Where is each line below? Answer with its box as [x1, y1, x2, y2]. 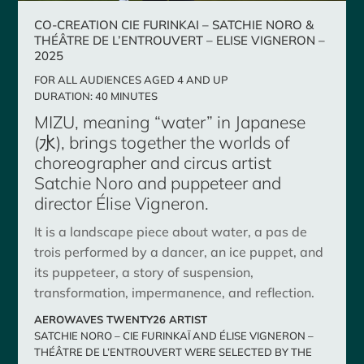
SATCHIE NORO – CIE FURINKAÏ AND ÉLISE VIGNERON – [34, 328, 314, 342]
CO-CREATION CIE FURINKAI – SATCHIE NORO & [34, 16, 314, 32]
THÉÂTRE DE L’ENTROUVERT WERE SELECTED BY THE [34, 344, 313, 358]
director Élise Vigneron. [34, 192, 210, 214]
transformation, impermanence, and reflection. [34, 284, 315, 301]
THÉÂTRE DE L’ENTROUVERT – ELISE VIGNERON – [34, 32, 326, 48]
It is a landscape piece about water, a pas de [34, 223, 308, 240]
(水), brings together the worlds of [34, 131, 291, 153]
